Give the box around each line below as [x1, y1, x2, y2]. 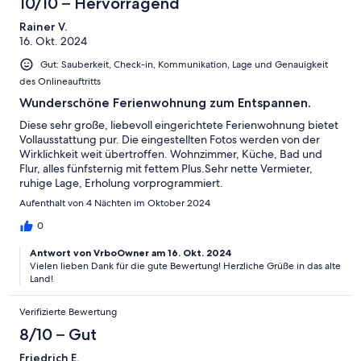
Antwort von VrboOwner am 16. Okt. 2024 [30, 246, 232, 259]
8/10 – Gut [19, 324, 97, 344]
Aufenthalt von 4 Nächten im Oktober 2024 [19, 196, 210, 210]
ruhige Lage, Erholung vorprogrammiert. [19, 175, 223, 190]
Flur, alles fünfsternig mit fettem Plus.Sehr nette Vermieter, [19, 160, 313, 176]
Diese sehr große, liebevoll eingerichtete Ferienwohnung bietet [19, 117, 338, 132]
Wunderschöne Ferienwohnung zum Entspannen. [19, 94, 311, 110]
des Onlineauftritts [19, 74, 101, 88]
